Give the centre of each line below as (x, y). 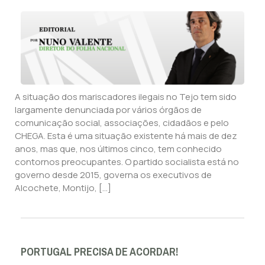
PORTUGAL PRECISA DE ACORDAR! (100, 252)
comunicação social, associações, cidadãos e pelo (122, 123)
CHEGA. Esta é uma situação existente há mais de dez (126, 136)
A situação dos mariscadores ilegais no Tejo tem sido (126, 97)
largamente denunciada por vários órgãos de (108, 110)
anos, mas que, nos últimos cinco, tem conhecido (118, 149)
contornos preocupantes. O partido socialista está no (127, 162)
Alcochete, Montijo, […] (63, 188)
